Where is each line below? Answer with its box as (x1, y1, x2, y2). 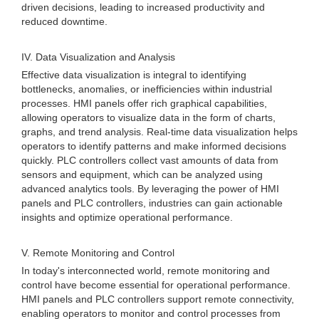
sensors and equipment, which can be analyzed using (21, 169, 263, 180)
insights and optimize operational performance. (21, 211, 233, 223)
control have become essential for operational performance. (21, 279, 291, 291)
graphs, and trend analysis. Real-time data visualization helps (21, 126, 298, 137)
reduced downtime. (21, 16, 108, 27)
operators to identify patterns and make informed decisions (21, 140, 286, 152)
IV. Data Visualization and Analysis (21, 51, 175, 63)
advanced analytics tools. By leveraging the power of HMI (21, 183, 279, 194)
